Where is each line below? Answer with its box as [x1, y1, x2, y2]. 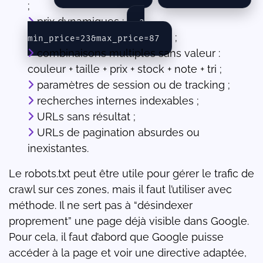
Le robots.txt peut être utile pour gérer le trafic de [9, 167, 254, 180]
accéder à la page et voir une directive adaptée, [9, 247, 247, 259]
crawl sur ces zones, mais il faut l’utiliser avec [9, 183, 232, 196]
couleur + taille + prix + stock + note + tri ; [28, 63, 222, 76]
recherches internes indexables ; [37, 95, 199, 107]
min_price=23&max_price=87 [28, 33, 160, 44]
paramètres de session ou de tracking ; [37, 79, 230, 92]
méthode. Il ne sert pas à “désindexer [9, 199, 193, 212]
